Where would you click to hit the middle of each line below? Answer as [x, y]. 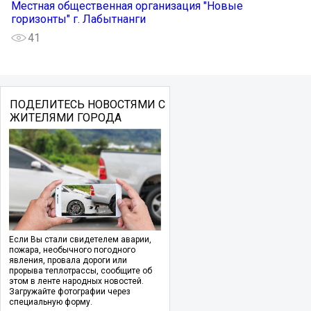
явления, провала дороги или [68, 260]
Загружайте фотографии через [70, 291]
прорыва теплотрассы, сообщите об [81, 270]
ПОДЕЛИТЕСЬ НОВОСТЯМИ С [87, 104]
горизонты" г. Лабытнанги [78, 19]
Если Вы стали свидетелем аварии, [80, 239]
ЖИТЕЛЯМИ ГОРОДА [65, 117]
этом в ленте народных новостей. [76, 281]
